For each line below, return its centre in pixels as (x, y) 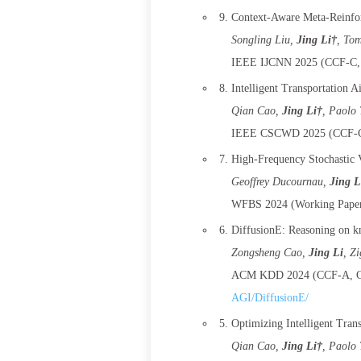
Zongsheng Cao (267, 253)
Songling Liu (261, 40)
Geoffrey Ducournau (277, 182)
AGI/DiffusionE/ (270, 298)
